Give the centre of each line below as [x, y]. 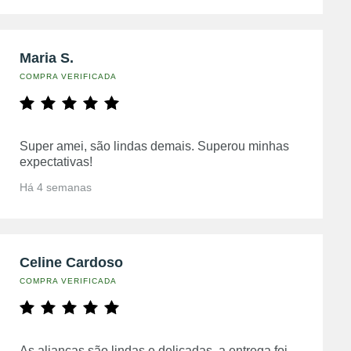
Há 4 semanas [55, 187]
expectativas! [56, 162]
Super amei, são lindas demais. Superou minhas [154, 146]
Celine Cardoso [71, 262]
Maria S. [46, 58]
